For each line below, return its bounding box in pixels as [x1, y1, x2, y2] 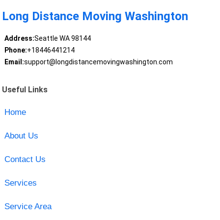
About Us [4, 131, 38, 140]
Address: [4, 34, 34, 43]
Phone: [4, 46, 27, 55]
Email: [4, 58, 24, 66]
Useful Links [2, 84, 48, 94]
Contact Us [4, 154, 46, 164]
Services [4, 178, 37, 188]
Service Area [4, 201, 52, 211]
